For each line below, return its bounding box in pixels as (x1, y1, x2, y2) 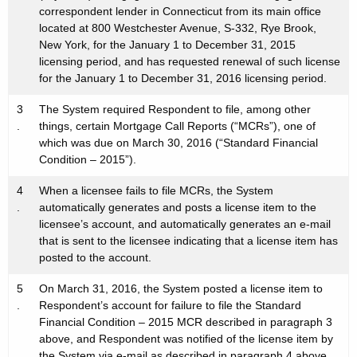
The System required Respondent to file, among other (39, 103, 311, 116)
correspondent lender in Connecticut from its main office (39, 5, 321, 18)
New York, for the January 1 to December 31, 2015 (39, 38, 296, 52)
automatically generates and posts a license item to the (39, 201, 316, 214)
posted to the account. (39, 251, 151, 265)
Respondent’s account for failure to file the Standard (39, 299, 301, 312)
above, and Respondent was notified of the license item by (39, 332, 333, 346)
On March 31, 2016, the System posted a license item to (39, 282, 323, 296)
